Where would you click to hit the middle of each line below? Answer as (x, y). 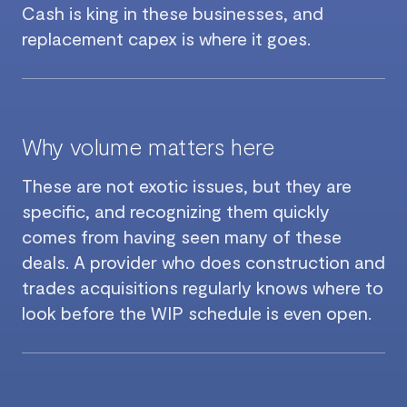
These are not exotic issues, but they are (187, 185)
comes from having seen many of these (182, 236)
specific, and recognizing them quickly (176, 210)
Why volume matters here (149, 145)
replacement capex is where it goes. (166, 38)
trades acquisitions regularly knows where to (203, 287)
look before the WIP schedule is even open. (197, 312)
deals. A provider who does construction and (203, 261)
